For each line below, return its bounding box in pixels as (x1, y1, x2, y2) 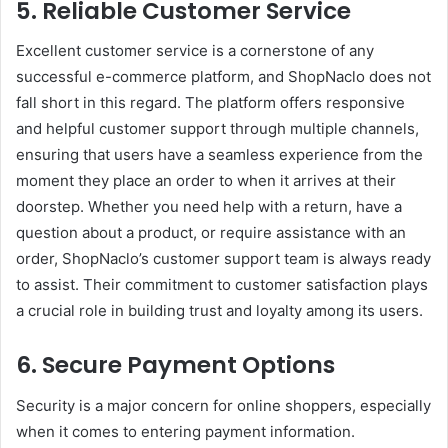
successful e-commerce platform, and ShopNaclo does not (16, 67, 431, 87)
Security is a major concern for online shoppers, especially (16, 395, 431, 415)
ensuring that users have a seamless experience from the (16, 145, 423, 165)
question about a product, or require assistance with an (16, 223, 406, 243)
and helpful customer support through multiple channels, (16, 119, 419, 139)
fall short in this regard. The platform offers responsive (16, 93, 405, 113)
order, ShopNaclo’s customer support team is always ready (16, 249, 431, 269)
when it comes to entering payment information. (16, 421, 355, 441)
